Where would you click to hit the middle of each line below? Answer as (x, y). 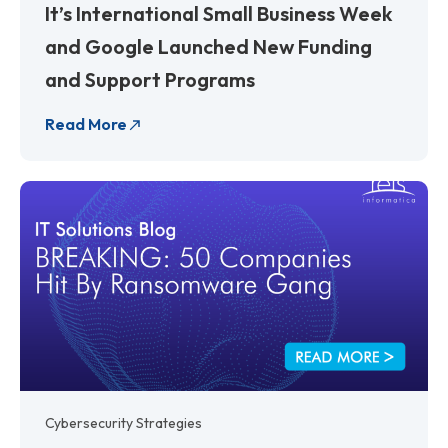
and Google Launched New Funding (208, 46)
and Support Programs (150, 79)
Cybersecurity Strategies (123, 422)
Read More (86, 123)
